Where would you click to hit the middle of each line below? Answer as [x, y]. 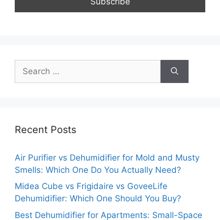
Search [28, 65]
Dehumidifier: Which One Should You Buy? [98, 199]
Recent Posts [45, 129]
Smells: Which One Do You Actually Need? [98, 170]
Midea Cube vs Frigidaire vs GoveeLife [91, 186]
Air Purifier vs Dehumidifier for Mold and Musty [107, 157]
